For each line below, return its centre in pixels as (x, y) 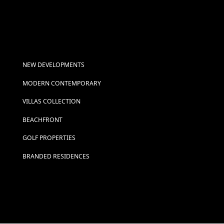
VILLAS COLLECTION (51, 101)
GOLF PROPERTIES (49, 138)
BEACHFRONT (42, 119)
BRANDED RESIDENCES (56, 156)
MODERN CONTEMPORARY (61, 83)
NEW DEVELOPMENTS (53, 65)
